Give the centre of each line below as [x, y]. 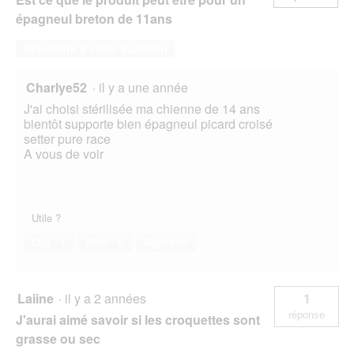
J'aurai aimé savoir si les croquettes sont [138, 319]
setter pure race [67, 138]
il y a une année [147, 87]
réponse [307, 314]
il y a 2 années [109, 298]
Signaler [166, 241]
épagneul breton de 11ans [94, 18]
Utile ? [46, 217]
